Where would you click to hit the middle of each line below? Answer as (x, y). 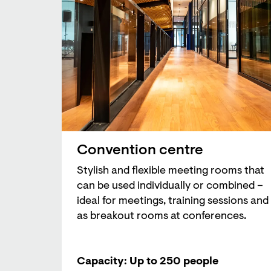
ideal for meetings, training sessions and (173, 202)
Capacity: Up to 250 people (148, 262)
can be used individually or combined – (170, 187)
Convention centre (140, 151)
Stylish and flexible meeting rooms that (171, 171)
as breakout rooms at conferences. (162, 217)
